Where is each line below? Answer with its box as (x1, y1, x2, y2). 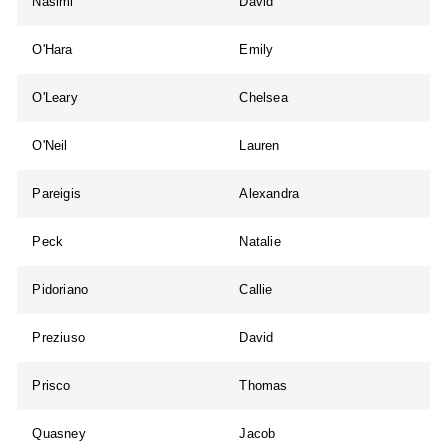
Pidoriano (32, 282, 89, 298)
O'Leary (32, 90, 78, 106)
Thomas (239, 378, 288, 394)
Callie (239, 282, 273, 298)
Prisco (32, 378, 71, 394)
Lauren (239, 138, 280, 154)
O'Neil (32, 138, 68, 154)
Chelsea (239, 90, 288, 106)
